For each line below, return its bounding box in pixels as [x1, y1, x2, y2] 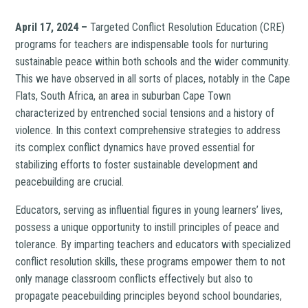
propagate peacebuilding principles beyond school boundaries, [15, 289, 283, 302]
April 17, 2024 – [15, 21, 91, 34]
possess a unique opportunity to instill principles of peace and [15, 221, 280, 234]
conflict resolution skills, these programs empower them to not [15, 255, 286, 268]
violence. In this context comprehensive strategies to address [15, 124, 281, 137]
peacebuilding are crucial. [15, 175, 127, 188]
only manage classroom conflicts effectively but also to [15, 272, 254, 285]
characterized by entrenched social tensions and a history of [15, 107, 275, 120]
